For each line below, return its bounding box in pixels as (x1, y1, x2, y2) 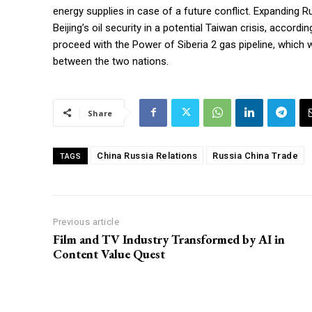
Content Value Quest (53, 245, 165, 262)
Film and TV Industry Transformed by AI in (53, 231, 285, 247)
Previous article (53, 216, 119, 227)
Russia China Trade (212, 150, 298, 161)
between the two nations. (53, 54, 169, 68)
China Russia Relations (97, 150, 197, 161)
